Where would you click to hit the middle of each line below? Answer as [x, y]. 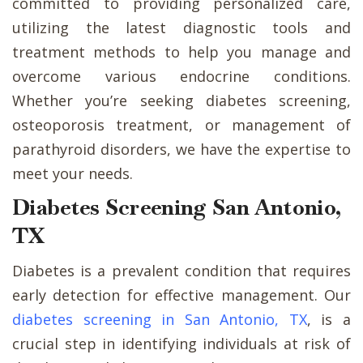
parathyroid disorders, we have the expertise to [181, 149]
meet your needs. [73, 173]
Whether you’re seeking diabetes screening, [181, 100]
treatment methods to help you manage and [181, 51]
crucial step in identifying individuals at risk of [181, 343]
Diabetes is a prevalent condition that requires [181, 270]
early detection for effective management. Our [181, 295]
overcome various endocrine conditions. [181, 76]
